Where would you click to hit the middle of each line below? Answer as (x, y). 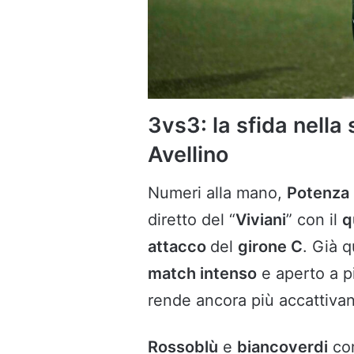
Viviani (261, 220)
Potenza (318, 193)
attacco (179, 247)
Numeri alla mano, (217, 193)
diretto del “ (192, 220)
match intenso (202, 274)
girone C (270, 247)
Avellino (188, 154)
